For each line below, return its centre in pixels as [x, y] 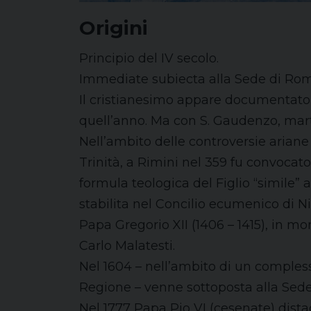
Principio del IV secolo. [149, 58]
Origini [114, 28]
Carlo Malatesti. [127, 246]
